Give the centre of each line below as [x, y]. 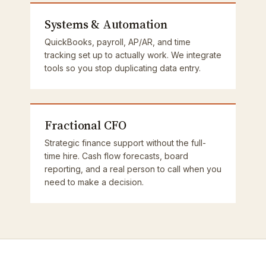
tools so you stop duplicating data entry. [122, 68]
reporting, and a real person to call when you [133, 169]
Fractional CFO [85, 125]
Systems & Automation [106, 24]
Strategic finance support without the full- [125, 143]
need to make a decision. [94, 182]
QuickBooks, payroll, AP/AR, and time [117, 42]
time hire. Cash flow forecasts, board [116, 156]
